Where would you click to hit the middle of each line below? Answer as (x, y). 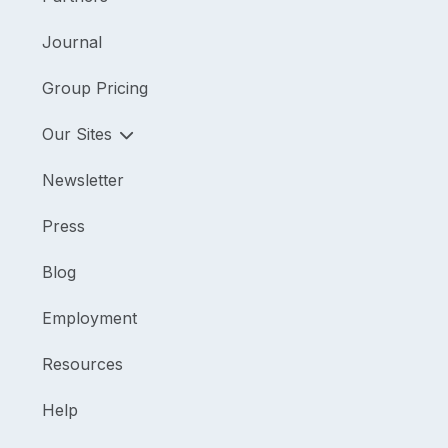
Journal (72, 42)
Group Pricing (95, 88)
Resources (82, 364)
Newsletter (83, 180)
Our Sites (79, 134)
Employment (89, 318)
